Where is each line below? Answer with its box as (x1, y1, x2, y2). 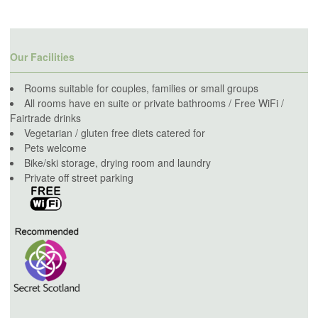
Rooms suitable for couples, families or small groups (24, 80, 258, 95)
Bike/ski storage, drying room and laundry (24, 155, 211, 170)
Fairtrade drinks (10, 110, 81, 125)
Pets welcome (24, 140, 87, 155)
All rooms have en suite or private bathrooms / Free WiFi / (24, 95, 284, 110)
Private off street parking (24, 170, 133, 185)
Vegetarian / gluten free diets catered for (24, 125, 205, 140)
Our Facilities (10, 50, 75, 65)
